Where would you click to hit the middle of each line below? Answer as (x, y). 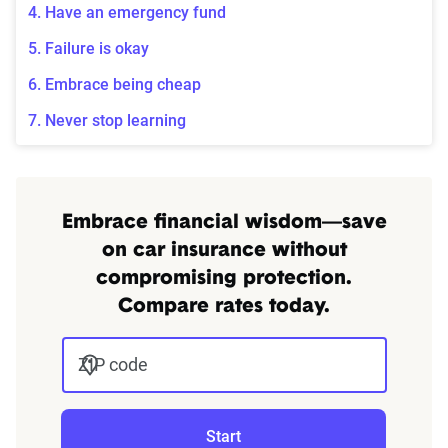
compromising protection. (224, 279)
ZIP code (112, 365)
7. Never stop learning (107, 121)
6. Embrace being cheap (114, 85)
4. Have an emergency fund (127, 13)
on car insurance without (224, 251)
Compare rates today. (224, 307)
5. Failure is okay (88, 49)
